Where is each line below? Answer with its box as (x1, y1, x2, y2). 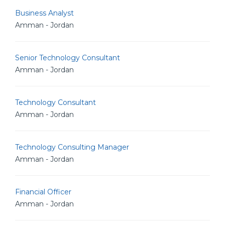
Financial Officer (15, 187, 71, 196)
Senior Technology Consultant (15, 53, 120, 62)
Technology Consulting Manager (15, 143, 129, 152)
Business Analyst (15, 9, 74, 18)
